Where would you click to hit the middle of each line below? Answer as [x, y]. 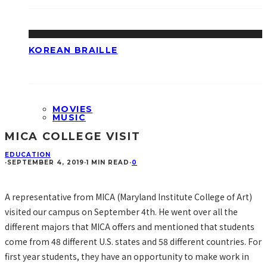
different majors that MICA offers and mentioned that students [130, 226]
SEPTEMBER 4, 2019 [46, 162]
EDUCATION [28, 154]
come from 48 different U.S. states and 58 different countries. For [133, 241]
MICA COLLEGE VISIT [73, 136]
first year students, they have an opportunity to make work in [127, 256]
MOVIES [73, 109]
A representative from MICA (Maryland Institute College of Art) [128, 196]
